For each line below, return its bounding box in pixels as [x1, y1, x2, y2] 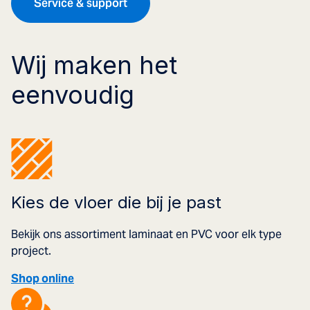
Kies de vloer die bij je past [11, 192, 221, 212]
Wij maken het [11, 49, 177, 80]
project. [11, 243, 51, 258]
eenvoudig [11, 79, 134, 110]
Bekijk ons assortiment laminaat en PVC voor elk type [11, 226, 282, 241]
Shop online [11, 271, 74, 286]
